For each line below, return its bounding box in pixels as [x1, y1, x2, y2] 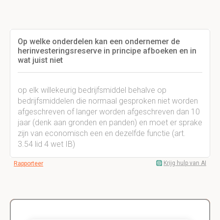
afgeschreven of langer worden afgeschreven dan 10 [18, 107, 200, 116]
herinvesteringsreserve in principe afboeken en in [18, 46, 196, 55]
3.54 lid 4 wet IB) [18, 139, 75, 149]
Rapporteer [14, 160, 43, 167]
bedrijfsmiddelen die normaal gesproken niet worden [18, 96, 198, 106]
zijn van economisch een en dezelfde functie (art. [18, 129, 186, 138]
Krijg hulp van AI [164, 160, 206, 166]
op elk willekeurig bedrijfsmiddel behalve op [18, 85, 166, 95]
